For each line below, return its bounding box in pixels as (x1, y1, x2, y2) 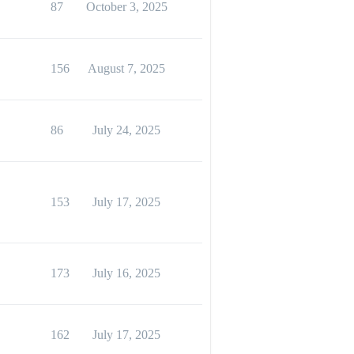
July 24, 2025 (92, 123, 160, 137)
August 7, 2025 (88, 62, 165, 75)
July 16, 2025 (92, 266, 160, 280)
